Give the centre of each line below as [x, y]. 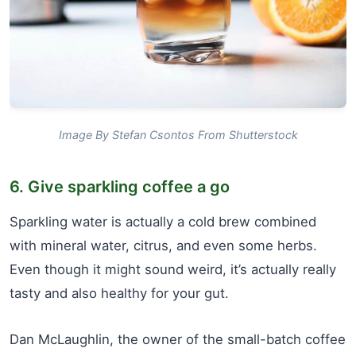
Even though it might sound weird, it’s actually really [173, 269]
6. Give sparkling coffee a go [120, 186]
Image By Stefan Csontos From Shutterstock [178, 134]
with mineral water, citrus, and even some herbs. [163, 245]
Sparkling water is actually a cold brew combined [163, 221]
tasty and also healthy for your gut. [119, 293]
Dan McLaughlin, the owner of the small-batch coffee [178, 339]
